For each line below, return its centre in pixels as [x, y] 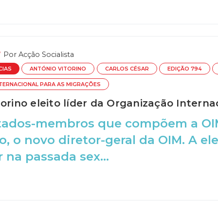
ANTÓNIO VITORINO [58, 69]
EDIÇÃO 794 [184, 69]
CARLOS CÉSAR [127, 69]
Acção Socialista [46, 54]
